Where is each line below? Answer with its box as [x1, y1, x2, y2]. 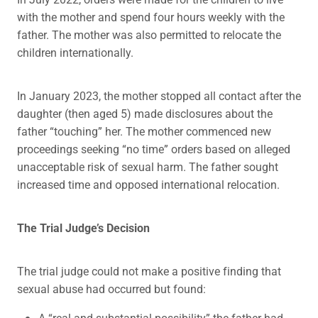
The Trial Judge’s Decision [17, 220, 150, 236]
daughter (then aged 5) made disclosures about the [17, 106, 273, 121]
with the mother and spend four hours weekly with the [17, 9, 285, 25]
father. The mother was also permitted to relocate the [17, 27, 281, 43]
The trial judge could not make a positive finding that [17, 263, 281, 279]
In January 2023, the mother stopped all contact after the [17, 88, 301, 104]
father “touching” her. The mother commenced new [17, 124, 271, 139]
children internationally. [17, 45, 133, 60]
